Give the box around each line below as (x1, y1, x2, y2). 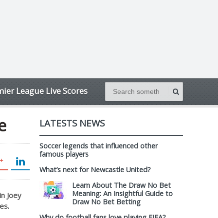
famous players (39, 149, 89, 159)
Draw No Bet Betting (72, 197, 141, 206)
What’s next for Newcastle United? (39, 165, 151, 174)
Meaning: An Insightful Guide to (72, 189, 173, 198)
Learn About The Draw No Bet (72, 181, 171, 190)
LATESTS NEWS (39, 117, 105, 129)
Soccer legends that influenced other (39, 141, 158, 150)
